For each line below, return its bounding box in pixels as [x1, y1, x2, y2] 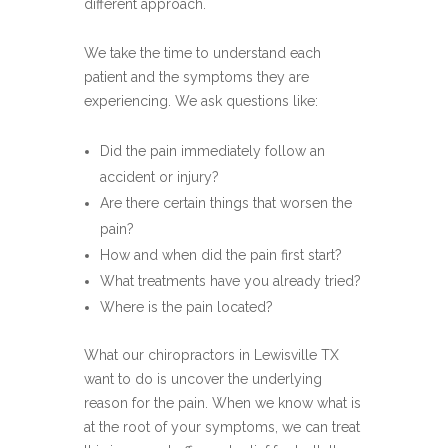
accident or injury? [100, 169, 219, 185]
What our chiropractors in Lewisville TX [84, 347, 339, 363]
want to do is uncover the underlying [84, 371, 322, 387]
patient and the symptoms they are [84, 69, 309, 85]
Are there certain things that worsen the [100, 195, 352, 211]
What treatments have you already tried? [100, 273, 361, 289]
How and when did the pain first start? [100, 247, 342, 263]
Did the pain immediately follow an [100, 143, 325, 159]
